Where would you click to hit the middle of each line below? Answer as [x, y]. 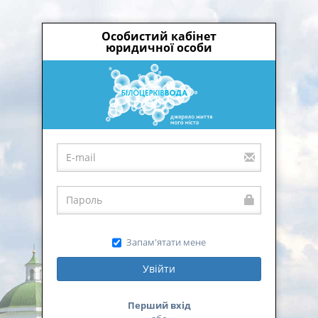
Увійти [159, 268]
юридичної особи [159, 48]
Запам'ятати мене [166, 242]
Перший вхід [159, 305]
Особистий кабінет [159, 37]
